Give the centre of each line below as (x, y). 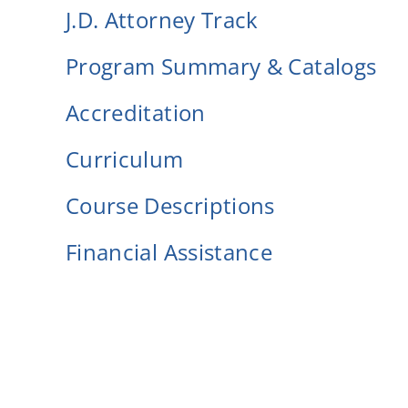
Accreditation (135, 112)
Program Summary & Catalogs (221, 66)
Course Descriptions (170, 205)
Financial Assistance (169, 251)
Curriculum (124, 158)
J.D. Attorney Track (162, 19)
